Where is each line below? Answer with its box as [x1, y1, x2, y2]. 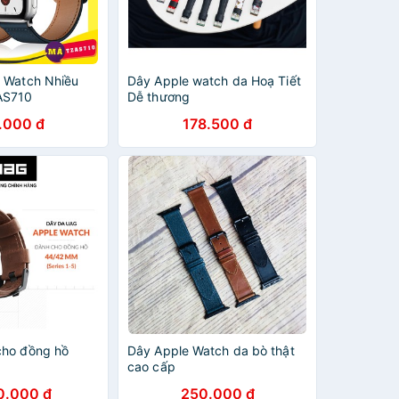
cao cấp [127, 359, 175, 374]
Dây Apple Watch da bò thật [127, 343, 295, 358]
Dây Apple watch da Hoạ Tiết [127, 73, 301, 88]
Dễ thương [127, 89, 190, 104]
